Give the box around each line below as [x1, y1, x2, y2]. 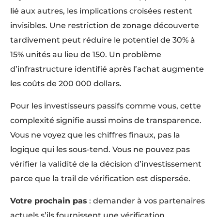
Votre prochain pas [10, 196, 88, 205]
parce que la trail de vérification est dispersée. [10, 173, 191, 183]
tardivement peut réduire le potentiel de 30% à [10, 35, 196, 45]
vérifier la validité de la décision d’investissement [10, 159, 202, 169]
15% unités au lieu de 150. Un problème [10, 49, 162, 59]
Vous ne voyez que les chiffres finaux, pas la [10, 130, 181, 139]
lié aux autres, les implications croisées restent [10, 6, 193, 15]
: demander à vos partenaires [87, 196, 205, 205]
